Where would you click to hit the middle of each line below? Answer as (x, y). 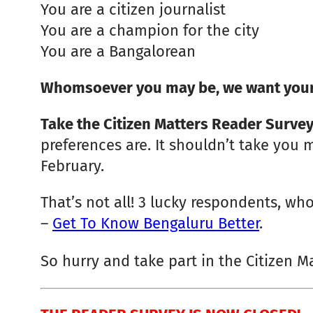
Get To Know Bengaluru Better (156, 223)
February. (72, 166)
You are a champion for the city (150, 30)
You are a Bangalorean (118, 51)
